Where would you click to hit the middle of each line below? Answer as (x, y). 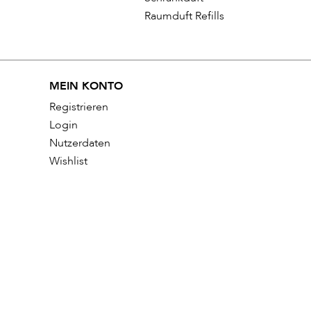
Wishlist (68, 161)
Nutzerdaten (79, 143)
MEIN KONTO (86, 86)
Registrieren (78, 107)
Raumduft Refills (184, 16)
